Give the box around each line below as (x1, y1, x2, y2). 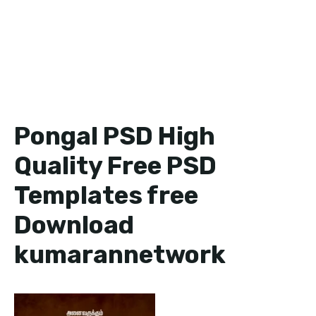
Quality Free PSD (14, 151, 217, 181)
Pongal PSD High (14, 121, 215, 151)
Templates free (14, 181, 198, 210)
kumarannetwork (14, 240, 226, 269)
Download (14, 210, 134, 240)
